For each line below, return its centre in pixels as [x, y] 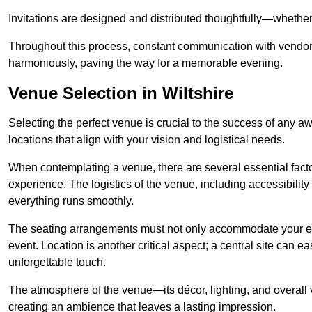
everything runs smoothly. [71, 201]
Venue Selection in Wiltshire [121, 93]
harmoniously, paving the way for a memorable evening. [146, 63]
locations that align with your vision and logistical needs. [147, 140]
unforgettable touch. [57, 263]
